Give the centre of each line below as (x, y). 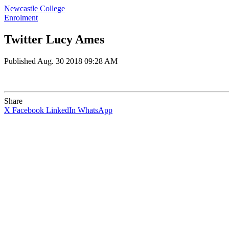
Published (21, 61)
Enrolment (21, 18)
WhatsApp (95, 110)
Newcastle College (35, 8)
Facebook (28, 110)
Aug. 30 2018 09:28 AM (77, 61)
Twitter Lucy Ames (54, 39)
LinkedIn (61, 110)
